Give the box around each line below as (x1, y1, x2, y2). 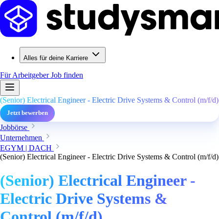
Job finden (51, 71, 83, 79)
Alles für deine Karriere (23, 54, 88, 62)
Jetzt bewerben (7, 109, 48, 116)
